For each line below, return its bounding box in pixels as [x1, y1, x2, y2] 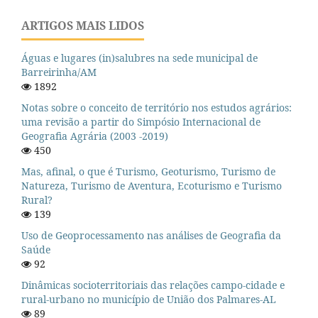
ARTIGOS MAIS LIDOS [21, 18, 144, 34]
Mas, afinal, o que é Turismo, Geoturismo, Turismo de [21, 164, 275, 178]
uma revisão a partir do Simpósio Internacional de [21, 114, 261, 128]
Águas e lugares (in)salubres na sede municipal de [21, 50, 258, 65]
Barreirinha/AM [21, 65, 97, 79]
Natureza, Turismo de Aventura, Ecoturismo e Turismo [21, 178, 282, 192]
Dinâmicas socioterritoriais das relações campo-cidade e [21, 278, 285, 292]
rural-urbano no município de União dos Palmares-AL [21, 292, 276, 306]
